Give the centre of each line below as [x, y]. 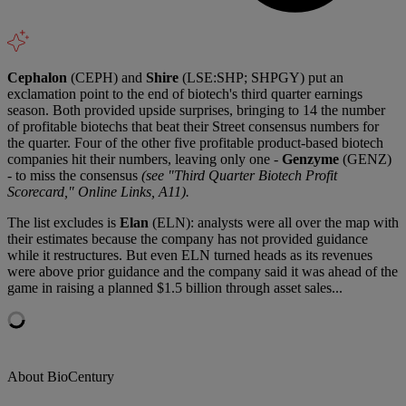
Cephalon [37, 77]
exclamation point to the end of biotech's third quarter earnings [185, 93]
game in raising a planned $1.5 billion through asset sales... [175, 287]
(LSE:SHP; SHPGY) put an [261, 77]
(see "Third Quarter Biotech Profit [239, 175]
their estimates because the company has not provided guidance [188, 238]
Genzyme [310, 159]
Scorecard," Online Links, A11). [98, 191]
